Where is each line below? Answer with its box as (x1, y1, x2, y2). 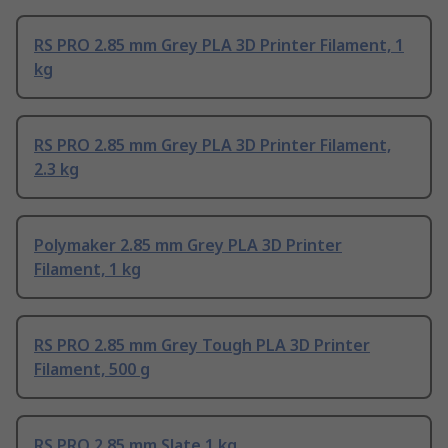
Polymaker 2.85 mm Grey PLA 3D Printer (34, 234, 342, 257)
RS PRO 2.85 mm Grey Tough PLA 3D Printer (34, 334, 370, 357)
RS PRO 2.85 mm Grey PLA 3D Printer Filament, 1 (34, 34, 404, 57)
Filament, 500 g (34, 358, 150, 381)
